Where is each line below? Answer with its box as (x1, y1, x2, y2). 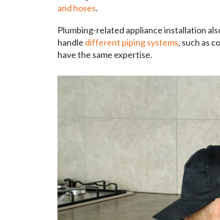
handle (57, 37, 85, 48)
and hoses (57, 2, 96, 14)
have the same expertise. (57, 49, 152, 60)
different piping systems (85, 37, 178, 48)
